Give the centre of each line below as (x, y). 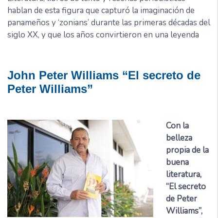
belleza (179, 138)
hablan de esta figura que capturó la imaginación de (101, 11)
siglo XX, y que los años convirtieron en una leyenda (103, 35)
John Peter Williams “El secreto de (104, 75)
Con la (177, 126)
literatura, (183, 175)
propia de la (187, 150)
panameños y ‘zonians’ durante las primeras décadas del (109, 23)
